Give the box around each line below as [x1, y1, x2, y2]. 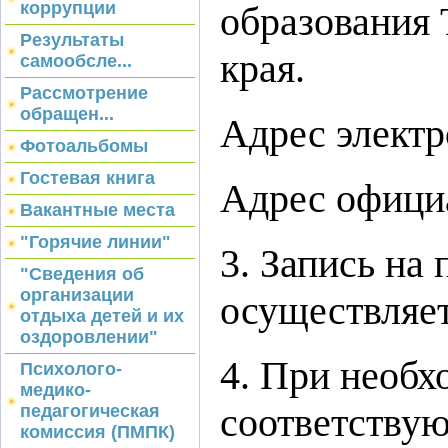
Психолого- [20, 359, 122, 379]
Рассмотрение [20, 83, 148, 103]
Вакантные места [20, 200, 175, 220]
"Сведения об [20, 264, 144, 284]
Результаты [20, 30, 124, 50]
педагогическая [20, 401, 160, 421]
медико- [20, 380, 91, 400]
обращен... [20, 104, 114, 124]
